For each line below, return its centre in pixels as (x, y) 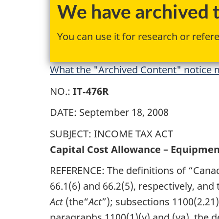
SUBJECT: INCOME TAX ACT (111, 133)
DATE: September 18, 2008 (109, 112)
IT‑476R (91, 91)
